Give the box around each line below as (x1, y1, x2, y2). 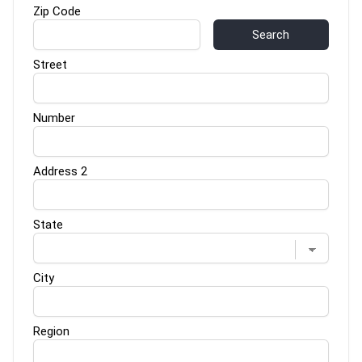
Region (33, 323, 69, 339)
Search (252, 27, 290, 42)
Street (33, 57, 67, 72)
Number (33, 110, 75, 125)
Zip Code (33, 3, 81, 19)
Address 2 (33, 163, 87, 179)
